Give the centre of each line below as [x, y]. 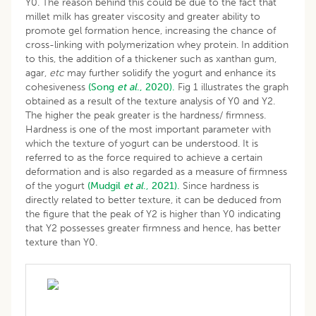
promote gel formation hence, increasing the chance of [151, 30]
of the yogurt [56, 186]
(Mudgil [105, 186]
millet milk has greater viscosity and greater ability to [143, 16]
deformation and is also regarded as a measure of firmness [156, 171]
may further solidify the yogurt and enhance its [170, 73]
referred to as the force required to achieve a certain [144, 157]
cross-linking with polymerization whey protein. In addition [157, 44]
